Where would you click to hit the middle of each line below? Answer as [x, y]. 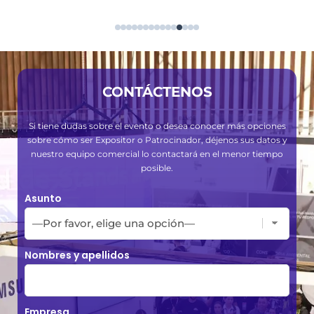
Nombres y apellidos [77, 255]
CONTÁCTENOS [157, 91]
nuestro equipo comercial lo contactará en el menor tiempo [157, 153]
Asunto [43, 198]
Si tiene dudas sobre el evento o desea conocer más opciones [157, 125]
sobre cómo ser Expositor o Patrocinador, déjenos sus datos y [157, 139]
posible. [157, 168]
